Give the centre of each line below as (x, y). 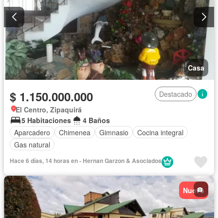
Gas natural (32, 144)
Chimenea (75, 132)
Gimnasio (114, 132)
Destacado (176, 94)
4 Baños (96, 120)
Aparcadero (32, 132)
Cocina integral (160, 132)
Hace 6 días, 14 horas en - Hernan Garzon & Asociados (86, 161)
